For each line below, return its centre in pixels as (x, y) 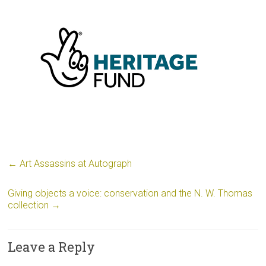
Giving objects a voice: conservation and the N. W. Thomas (130, 193)
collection (30, 205)
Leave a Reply (52, 247)
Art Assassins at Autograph (75, 164)
